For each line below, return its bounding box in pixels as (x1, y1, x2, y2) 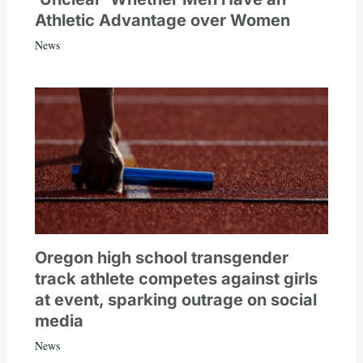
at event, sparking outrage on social (34, 290, 317, 310)
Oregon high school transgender (34, 248, 288, 268)
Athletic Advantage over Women (34, 11, 290, 31)
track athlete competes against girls (34, 269, 318, 289)
